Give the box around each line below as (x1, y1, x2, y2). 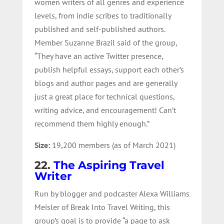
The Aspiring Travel (53, 158, 164, 172)
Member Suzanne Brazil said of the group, (34, 37, 177, 47)
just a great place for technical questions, (34, 91, 174, 101)
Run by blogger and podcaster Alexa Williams (34, 188, 189, 198)
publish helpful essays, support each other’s (34, 64, 184, 74)
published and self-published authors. (34, 23, 165, 34)
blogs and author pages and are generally (34, 77, 177, 88)
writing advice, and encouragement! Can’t (34, 104, 176, 115)
